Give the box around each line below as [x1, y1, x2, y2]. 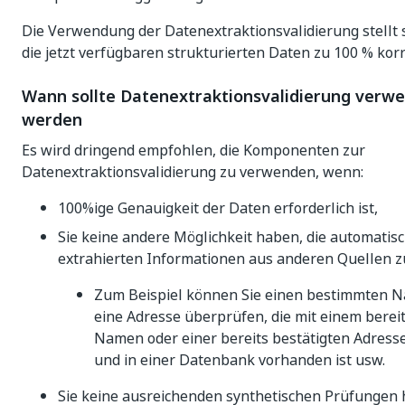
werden [22, 108, 82, 132]
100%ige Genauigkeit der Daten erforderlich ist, [58, 197, 378, 219]
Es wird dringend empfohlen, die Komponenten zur [22, 139, 365, 161]
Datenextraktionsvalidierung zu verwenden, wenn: [22, 161, 363, 183]
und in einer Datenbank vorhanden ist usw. [94, 349, 385, 371]
